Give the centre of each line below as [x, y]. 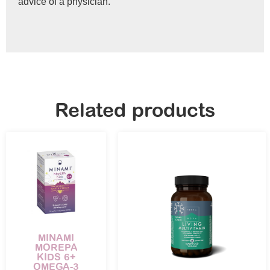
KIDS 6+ [56, 257]
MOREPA [56, 247]
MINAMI [56, 238]
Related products [135, 111]
